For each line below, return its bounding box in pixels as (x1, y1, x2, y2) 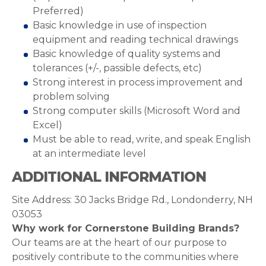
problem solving (33, 91, 110, 102)
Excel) (33, 119, 62, 131)
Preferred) (33, 5, 84, 17)
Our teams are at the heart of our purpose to (12, 237, 227, 248)
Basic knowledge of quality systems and (33, 48, 221, 59)
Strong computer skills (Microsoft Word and (33, 105, 240, 116)
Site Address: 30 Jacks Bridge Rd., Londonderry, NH (12, 194, 253, 205)
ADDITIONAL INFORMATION (12, 169, 206, 185)
